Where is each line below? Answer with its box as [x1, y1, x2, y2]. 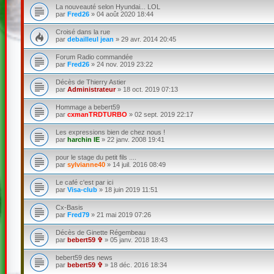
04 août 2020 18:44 [96, 10, 154, 18]
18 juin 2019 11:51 [104, 185, 158, 193]
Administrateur [67, 85, 116, 93]
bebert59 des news [55, 253, 113, 261]
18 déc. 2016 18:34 [109, 261, 167, 268]
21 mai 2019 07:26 [96, 210, 151, 218]
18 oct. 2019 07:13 [122, 85, 178, 93]
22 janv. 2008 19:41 [106, 135, 165, 143]
